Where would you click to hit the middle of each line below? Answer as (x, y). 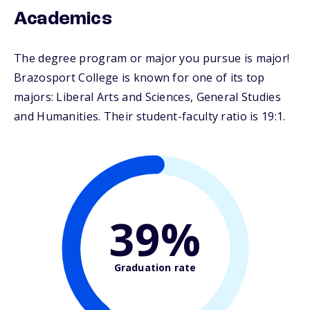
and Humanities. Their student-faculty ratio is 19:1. (150, 117)
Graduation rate (155, 267)
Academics (63, 20)
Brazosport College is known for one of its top (139, 78)
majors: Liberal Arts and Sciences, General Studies (147, 97)
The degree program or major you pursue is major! (152, 58)
